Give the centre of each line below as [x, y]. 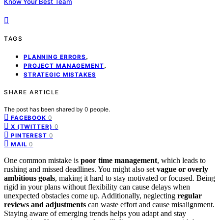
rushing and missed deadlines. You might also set [80, 169]
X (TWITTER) [32, 126]
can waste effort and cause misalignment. [150, 204]
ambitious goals [29, 178]
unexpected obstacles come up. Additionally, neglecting [91, 195]
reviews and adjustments [45, 204]
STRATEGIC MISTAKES [60, 74]
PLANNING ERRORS [55, 57]
